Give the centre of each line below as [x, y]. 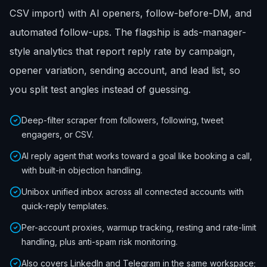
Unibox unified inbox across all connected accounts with [133, 192]
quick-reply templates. [65, 206]
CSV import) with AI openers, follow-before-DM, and [131, 13]
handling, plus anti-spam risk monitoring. [100, 242]
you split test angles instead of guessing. [100, 89]
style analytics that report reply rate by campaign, [122, 51]
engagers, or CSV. [58, 134]
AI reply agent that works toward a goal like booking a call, [137, 156]
